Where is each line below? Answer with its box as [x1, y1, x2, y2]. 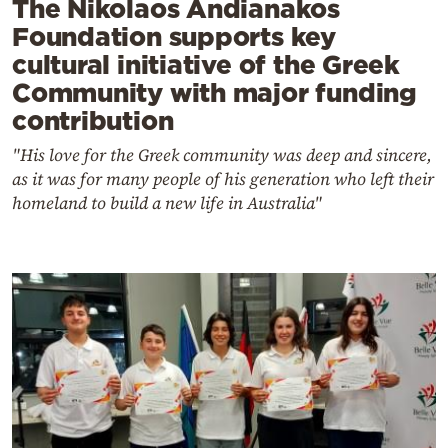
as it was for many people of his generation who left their [12, 166, 434, 191]
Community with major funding [12, 77, 417, 107]
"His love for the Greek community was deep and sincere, [12, 142, 432, 167]
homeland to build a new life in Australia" [12, 190, 322, 215]
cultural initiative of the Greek [12, 49, 400, 79]
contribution [12, 105, 174, 135]
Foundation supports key [12, 21, 336, 51]
